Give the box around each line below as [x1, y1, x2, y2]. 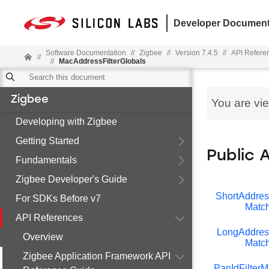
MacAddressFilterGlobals [59, 57, 147, 65]
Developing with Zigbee [16, 116, 117, 127]
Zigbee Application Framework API [23, 251, 171, 261]
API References [16, 213, 83, 223]
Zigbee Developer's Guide [16, 174, 127, 184]
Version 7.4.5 [175, 49, 219, 57]
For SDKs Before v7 [16, 193, 101, 204]
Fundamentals [16, 155, 77, 165]
